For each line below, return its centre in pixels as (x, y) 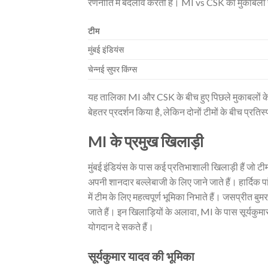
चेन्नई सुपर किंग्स (112, 69)
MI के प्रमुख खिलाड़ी (146, 141)
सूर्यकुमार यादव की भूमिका (141, 256)
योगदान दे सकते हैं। (121, 226)
